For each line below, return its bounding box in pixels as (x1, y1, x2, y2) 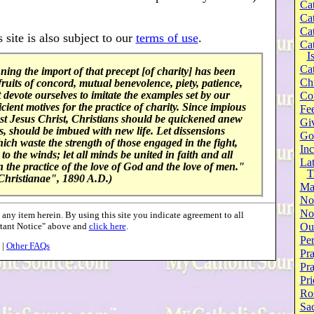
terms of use (135, 31, 198, 45)
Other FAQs (6, 240, 50, 251)
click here (88, 221, 126, 231)
